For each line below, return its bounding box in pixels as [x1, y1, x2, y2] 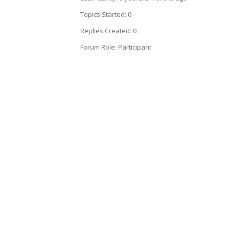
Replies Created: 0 [80, 26, 136, 36]
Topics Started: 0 [80, 10, 131, 19]
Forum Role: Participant [80, 42, 151, 52]
